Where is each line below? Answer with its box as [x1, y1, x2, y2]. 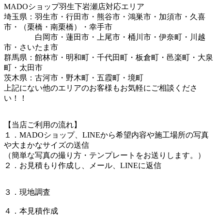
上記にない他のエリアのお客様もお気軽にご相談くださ [4, 84, 198, 93]
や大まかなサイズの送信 [4, 141, 89, 150]
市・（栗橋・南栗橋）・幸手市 [4, 23, 112, 31]
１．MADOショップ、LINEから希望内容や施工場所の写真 [4, 131, 209, 139]
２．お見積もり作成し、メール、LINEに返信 [4, 161, 161, 170]
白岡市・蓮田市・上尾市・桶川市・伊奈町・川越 [4, 33, 205, 42]
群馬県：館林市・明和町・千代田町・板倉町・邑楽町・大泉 [4, 53, 213, 62]
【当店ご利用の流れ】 [4, 121, 81, 129]
